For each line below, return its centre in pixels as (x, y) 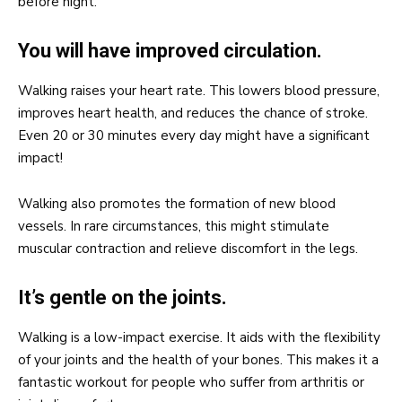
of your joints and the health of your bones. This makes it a (198, 359)
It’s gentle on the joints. (122, 297)
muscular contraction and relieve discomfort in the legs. (188, 248)
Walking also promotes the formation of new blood (177, 203)
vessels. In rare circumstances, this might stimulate (174, 226)
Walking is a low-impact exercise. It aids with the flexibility (199, 337)
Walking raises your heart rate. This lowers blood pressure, (199, 90)
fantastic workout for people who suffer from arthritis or (191, 382)
